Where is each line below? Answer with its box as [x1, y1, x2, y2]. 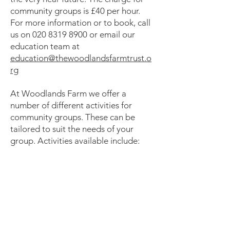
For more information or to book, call [10, 17, 150, 28]
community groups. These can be [10, 112, 135, 122]
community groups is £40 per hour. [10, 6, 140, 16]
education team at [10, 41, 80, 51]
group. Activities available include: [10, 136, 140, 146]
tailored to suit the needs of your [10, 124, 133, 134]
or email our [87, 29, 135, 40]
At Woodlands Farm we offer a [10, 88, 126, 99]
